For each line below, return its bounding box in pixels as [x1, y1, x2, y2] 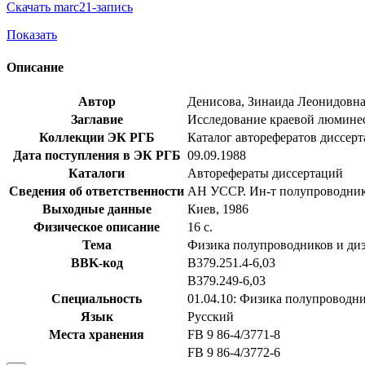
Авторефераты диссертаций [187, 165, 343, 180]
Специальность [51, 291, 142, 306]
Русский [187, 309, 234, 323]
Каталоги [68, 165, 125, 180]
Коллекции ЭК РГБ [38, 130, 155, 144]
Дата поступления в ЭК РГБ [12, 147, 181, 162]
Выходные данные [42, 201, 152, 216]
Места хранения [49, 327, 144, 341]
